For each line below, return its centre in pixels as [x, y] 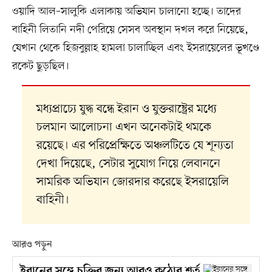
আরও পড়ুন [32, 245]
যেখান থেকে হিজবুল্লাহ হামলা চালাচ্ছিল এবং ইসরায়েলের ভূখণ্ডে [135, 48]
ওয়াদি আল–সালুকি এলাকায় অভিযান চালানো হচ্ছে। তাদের [126, 11]
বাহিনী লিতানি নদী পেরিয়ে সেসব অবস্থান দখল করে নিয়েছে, [130, 29]
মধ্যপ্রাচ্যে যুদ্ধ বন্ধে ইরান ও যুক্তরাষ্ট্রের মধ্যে [126, 110]
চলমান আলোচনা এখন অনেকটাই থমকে [124, 128]
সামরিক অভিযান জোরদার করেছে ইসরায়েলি [132, 182]
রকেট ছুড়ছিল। [40, 66]
